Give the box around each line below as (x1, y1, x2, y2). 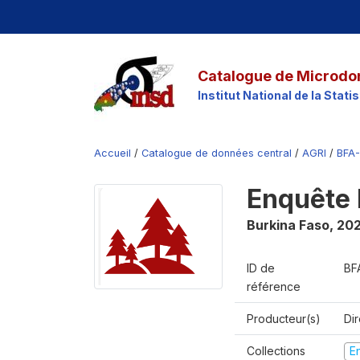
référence (247, 280, 301, 293)
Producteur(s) (247, 312, 321, 325)
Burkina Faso (247, 217, 329, 233)
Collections (247, 344, 305, 358)
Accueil (94, 147, 131, 159)
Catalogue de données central (141, 147, 292, 159)
